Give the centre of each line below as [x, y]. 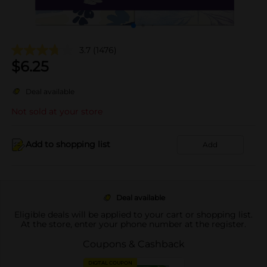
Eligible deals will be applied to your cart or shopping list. [133, 214]
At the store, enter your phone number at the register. [133, 224]
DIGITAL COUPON [110, 263]
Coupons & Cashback [133, 244]
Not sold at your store [57, 111]
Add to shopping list [68, 144]
